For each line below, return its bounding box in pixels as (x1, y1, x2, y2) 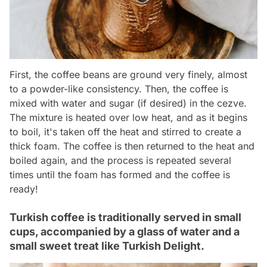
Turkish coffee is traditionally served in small (10, 210, 241, 223)
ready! (10, 182, 38, 195)
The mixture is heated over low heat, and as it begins (10, 111, 247, 123)
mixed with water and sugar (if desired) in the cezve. (10, 97, 247, 109)
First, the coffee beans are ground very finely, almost (10, 68, 247, 80)
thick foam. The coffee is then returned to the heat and (10, 139, 254, 152)
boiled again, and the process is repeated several (10, 154, 231, 166)
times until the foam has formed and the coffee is (10, 168, 230, 181)
